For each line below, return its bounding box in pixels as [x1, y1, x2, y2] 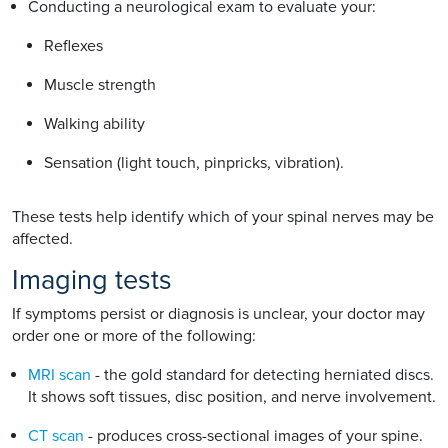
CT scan [28, 425, 84, 446]
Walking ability [44, 113, 145, 134]
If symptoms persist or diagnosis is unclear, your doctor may [12, 303, 425, 324]
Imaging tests [12, 263, 172, 297]
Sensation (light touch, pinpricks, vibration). [44, 152, 344, 173]
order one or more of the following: [12, 325, 256, 346]
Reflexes [44, 35, 103, 56]
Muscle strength [44, 74, 156, 95]
